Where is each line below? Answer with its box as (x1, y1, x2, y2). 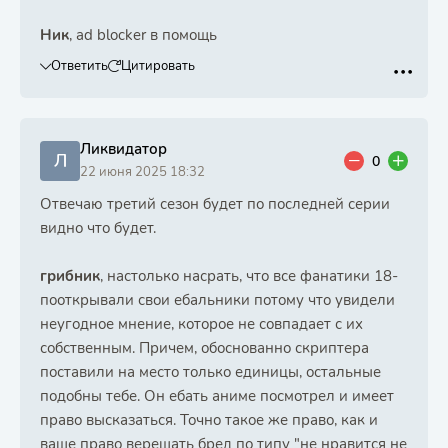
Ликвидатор (80, 139, 167, 159)
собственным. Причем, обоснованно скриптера (40, 338, 369, 358)
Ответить (51, 57, 108, 75)
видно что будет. (40, 218, 156, 238)
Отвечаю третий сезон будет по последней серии (40, 194, 390, 214)
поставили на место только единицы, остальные (40, 362, 381, 382)
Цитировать (121, 57, 195, 75)
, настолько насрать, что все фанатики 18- (100, 266, 398, 286)
